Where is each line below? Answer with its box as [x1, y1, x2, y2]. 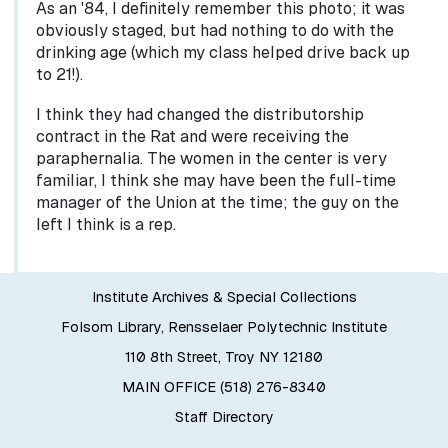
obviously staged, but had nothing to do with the [35, 20, 394, 42]
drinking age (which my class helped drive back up [35, 42, 410, 64]
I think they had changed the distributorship [35, 104, 364, 126]
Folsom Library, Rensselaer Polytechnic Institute [61, 318, 387, 337]
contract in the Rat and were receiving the [35, 126, 349, 148]
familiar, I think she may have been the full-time [35, 170, 396, 192]
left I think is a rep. [35, 214, 176, 236]
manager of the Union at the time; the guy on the [35, 192, 399, 214]
